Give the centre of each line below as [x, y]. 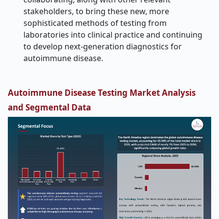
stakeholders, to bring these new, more [96, 11]
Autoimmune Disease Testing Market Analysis [102, 93]
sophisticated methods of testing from [95, 23]
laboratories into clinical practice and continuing [113, 35]
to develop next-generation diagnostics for [103, 46]
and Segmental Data [49, 107]
